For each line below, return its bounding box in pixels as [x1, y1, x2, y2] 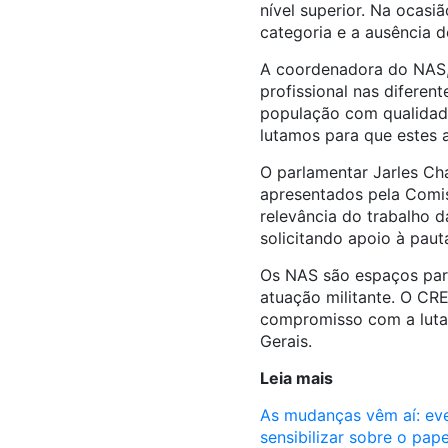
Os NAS [259, 265, 323, 286]
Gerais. [259, 331, 312, 352]
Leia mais [259, 368, 333, 389]
